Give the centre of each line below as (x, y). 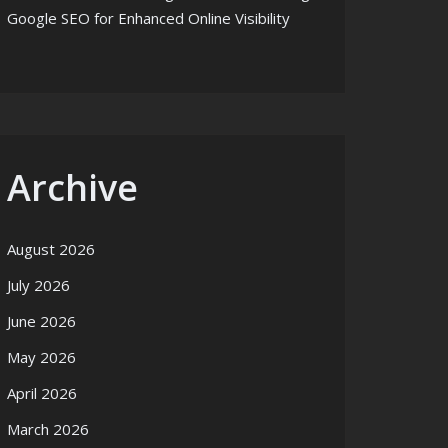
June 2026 (41, 321)
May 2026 (41, 357)
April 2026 (42, 393)
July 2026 (38, 285)
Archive (72, 187)
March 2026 (48, 429)
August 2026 (51, 249)
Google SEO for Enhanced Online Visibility (148, 18)
